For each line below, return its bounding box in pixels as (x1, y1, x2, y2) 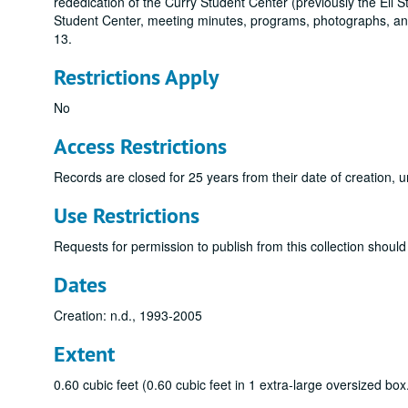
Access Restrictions (54, 132, 227, 160)
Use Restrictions (54, 201, 199, 229)
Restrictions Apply (54, 63, 219, 91)
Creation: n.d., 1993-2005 (54, 306, 202, 324)
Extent (54, 340, 115, 368)
